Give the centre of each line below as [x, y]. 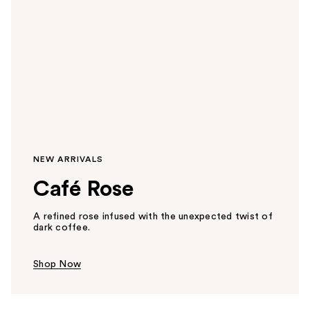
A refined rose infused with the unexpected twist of [153, 217]
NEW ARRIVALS [68, 159]
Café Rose [83, 189]
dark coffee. [62, 228]
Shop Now [57, 264]
